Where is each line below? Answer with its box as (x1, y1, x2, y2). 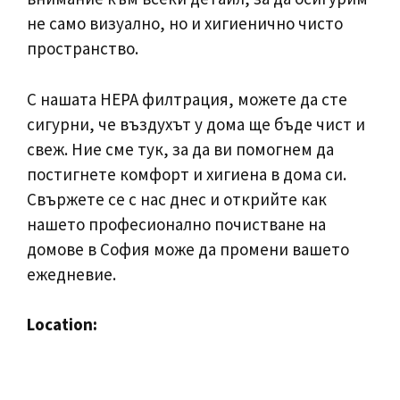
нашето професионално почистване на (27, 212, 326, 235)
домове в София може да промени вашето (27, 237, 349, 260)
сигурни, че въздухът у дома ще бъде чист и (27, 112, 365, 135)
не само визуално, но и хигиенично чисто (27, 12, 343, 34)
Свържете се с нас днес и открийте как (27, 187, 327, 210)
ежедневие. (27, 262, 116, 285)
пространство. (27, 37, 138, 59)
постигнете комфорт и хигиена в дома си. (27, 162, 346, 185)
